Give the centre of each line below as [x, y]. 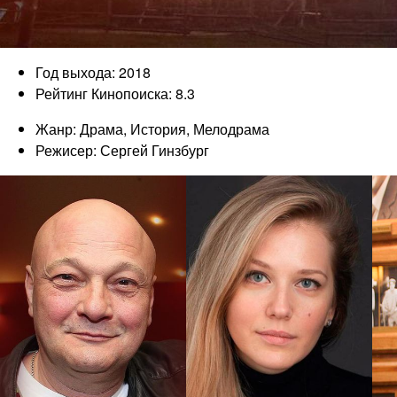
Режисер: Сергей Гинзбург [122, 150]
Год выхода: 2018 [93, 72]
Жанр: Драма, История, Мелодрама [152, 128]
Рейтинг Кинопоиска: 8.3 [115, 93]
